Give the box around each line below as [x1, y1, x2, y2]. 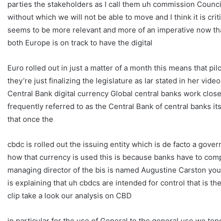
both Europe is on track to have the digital [7, 37, 152, 47]
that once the [7, 114, 53, 124]
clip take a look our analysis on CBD [7, 190, 132, 200]
